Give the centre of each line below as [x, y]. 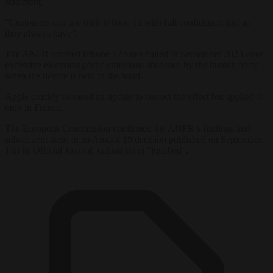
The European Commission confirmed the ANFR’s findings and [128, 128]
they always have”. [41, 33]
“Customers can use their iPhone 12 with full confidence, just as [127, 22]
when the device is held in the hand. [74, 76]
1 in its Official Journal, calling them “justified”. [97, 150]
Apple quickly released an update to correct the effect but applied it [133, 96]
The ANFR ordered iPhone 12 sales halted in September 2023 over [134, 54]
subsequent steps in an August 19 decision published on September [133, 139]
